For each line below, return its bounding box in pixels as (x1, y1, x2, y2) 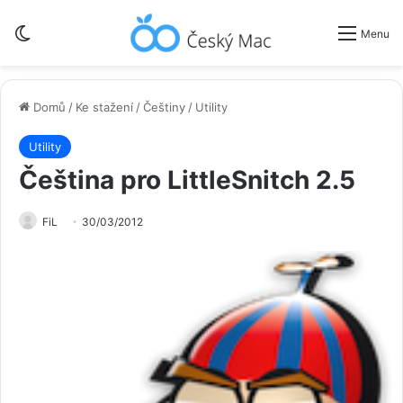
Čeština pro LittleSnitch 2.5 (19, 164, 355, 195)
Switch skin (31, 23, 109, 42)
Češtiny (143, 99, 185, 114)
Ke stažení (76, 99, 133, 114)
